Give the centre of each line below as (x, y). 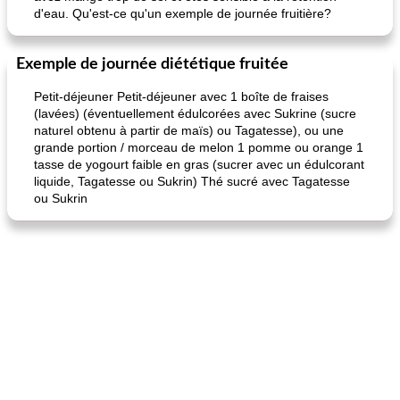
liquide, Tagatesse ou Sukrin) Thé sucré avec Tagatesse (192, 181)
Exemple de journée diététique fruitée (152, 64)
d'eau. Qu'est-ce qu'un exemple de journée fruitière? (183, 13)
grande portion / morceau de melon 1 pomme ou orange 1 (199, 147)
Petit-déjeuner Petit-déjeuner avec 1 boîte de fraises (181, 96)
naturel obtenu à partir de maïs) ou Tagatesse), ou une (189, 130)
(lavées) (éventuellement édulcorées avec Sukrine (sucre (195, 113)
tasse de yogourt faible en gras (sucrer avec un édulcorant (199, 164)
